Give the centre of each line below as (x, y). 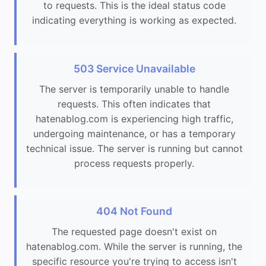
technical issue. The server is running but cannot (134, 148)
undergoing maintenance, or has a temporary (134, 133)
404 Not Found (134, 211)
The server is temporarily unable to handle (134, 89)
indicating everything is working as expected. (134, 20)
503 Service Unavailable (134, 68)
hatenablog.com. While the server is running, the (134, 247)
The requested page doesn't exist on (134, 232)
